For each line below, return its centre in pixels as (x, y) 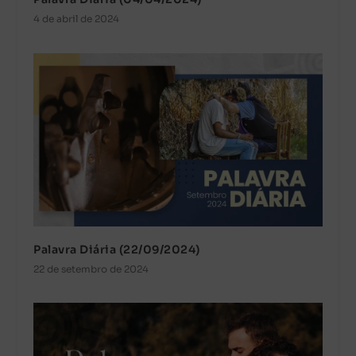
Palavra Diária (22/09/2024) (117, 249)
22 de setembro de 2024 (91, 269)
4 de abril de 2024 (77, 18)
